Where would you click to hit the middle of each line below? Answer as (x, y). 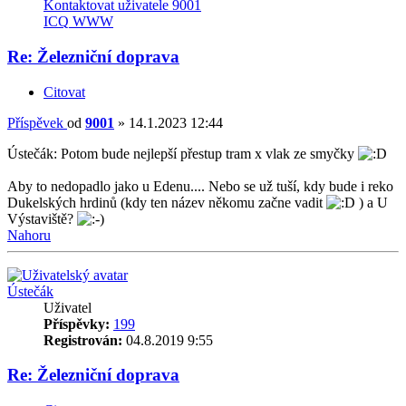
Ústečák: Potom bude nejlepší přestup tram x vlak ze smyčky (183, 153)
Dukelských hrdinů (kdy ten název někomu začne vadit (167, 202)
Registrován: (83, 340)
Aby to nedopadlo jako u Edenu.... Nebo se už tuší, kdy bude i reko (200, 186)
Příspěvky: (77, 324)
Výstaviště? (42, 218)
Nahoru (29, 235)
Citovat (64, 92)
